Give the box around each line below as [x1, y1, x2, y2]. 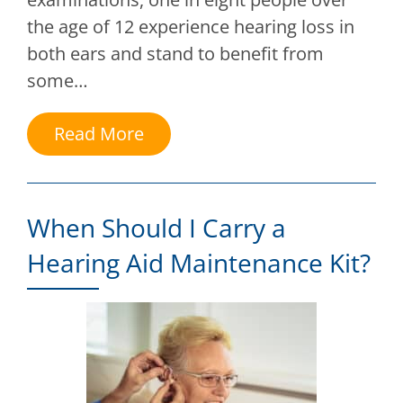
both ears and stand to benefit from [27, 41, 324, 67]
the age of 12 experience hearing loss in [27, 14, 354, 40]
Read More [54, 121, 144, 147]
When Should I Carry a [27, 210, 286, 246]
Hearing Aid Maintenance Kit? [27, 246, 371, 281]
